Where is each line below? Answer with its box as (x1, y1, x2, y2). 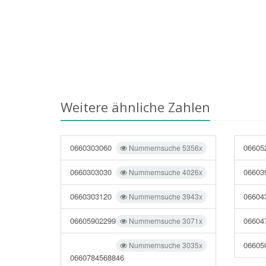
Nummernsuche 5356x (127, 142, 203, 153)
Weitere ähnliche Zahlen (61, 98, 210, 116)
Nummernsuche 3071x (127, 216, 203, 226)
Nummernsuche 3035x (127, 240, 203, 250)
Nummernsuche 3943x (127, 191, 203, 201)
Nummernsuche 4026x (127, 167, 203, 177)
